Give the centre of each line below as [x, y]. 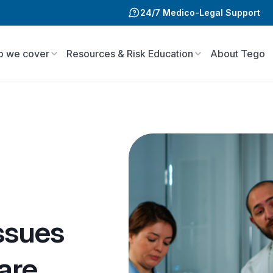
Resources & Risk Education [129, 54]
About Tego [237, 54]
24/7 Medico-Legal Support [200, 12]
